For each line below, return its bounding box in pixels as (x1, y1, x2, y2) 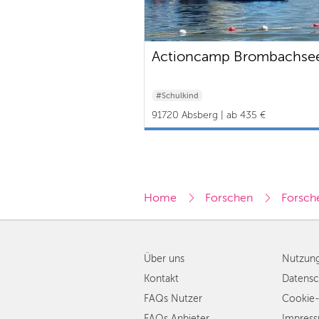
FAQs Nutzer (144, 293, 202, 304)
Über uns (144, 253, 184, 264)
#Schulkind (156, 90, 199, 100)
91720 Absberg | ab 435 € (152, 109, 266, 120)
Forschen (205, 191, 253, 204)
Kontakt (144, 273, 179, 284)
